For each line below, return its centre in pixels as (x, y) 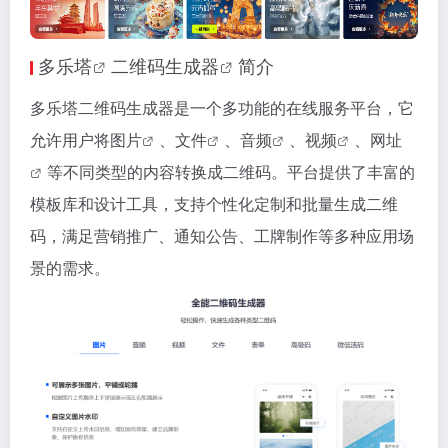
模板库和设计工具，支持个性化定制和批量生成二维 (214, 204)
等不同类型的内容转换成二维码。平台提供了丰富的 (231, 172)
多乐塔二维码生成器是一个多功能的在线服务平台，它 (222, 108)
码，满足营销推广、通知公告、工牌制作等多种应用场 (222, 236)
